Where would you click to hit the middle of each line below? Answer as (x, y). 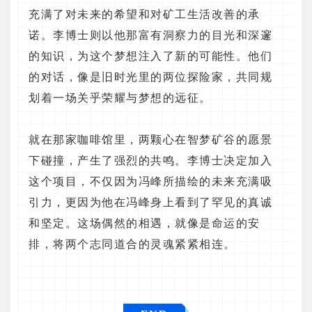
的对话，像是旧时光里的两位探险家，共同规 (150, 77)
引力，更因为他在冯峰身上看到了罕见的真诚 (150, 203)
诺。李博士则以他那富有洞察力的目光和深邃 (150, 36)
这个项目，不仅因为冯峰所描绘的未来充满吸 (150, 182)
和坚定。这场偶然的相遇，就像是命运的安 (145, 224)
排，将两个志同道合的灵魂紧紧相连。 (132, 244)
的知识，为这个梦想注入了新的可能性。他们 (150, 56)
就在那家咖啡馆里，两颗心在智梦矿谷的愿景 (150, 140)
